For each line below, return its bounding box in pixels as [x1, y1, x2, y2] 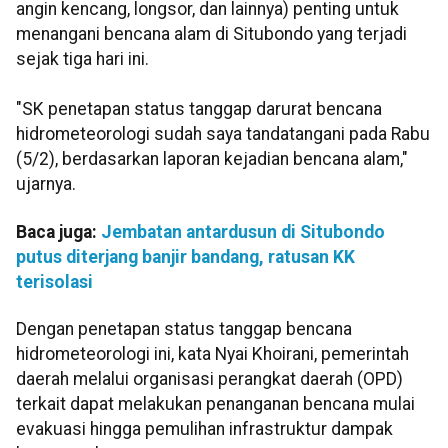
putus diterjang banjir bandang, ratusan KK [16, 246, 355, 267]
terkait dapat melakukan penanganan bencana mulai [16, 393, 415, 414]
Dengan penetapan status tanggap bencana [16, 318, 352, 339]
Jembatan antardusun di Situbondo [101, 221, 385, 242]
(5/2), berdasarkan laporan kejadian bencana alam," [16, 149, 408, 170]
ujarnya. [16, 174, 76, 195]
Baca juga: [16, 221, 101, 242]
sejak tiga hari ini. [16, 49, 149, 70]
